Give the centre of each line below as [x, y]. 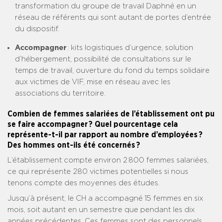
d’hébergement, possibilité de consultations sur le [103, 59]
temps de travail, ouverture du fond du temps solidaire [112, 71]
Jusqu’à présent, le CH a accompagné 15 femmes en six [105, 199]
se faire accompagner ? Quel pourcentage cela [93, 125]
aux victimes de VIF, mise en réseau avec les [93, 82]
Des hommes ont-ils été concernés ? [74, 145]
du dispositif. [37, 29]
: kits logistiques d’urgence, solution [130, 48]
